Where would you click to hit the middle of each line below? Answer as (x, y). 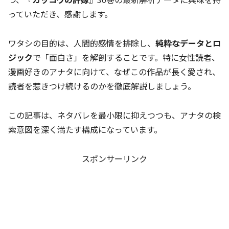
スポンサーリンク (114, 158)
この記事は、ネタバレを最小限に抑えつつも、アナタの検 (114, 115)
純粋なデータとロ (188, 43)
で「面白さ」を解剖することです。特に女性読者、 (126, 58)
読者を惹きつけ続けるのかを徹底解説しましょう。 (102, 86)
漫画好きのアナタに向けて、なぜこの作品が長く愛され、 (114, 72)
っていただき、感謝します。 (60, 14)
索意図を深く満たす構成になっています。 (85, 129)
